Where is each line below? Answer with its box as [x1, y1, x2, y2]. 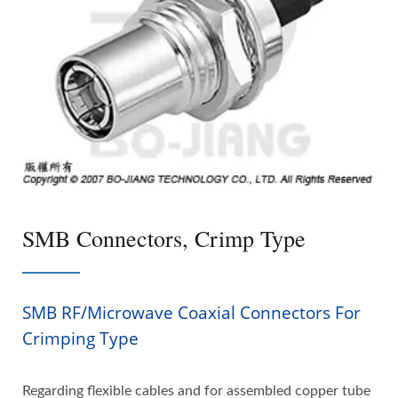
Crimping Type [22, 327, 139, 351]
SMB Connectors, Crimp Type [22, 223, 306, 254]
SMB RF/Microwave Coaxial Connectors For [22, 301, 361, 325]
